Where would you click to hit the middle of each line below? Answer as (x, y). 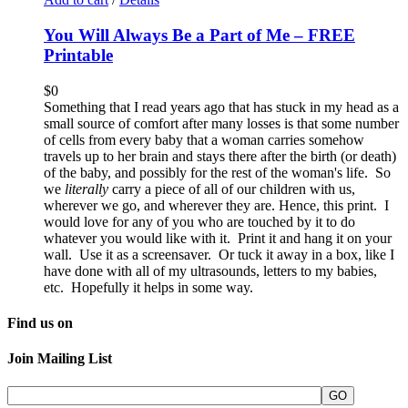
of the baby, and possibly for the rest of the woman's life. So (217, 172)
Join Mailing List (60, 359)
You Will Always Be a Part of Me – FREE (199, 35)
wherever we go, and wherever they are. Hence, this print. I (216, 205)
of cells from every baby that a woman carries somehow (204, 139)
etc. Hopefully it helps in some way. (148, 287)
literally (88, 189)
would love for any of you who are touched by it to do (199, 221)
